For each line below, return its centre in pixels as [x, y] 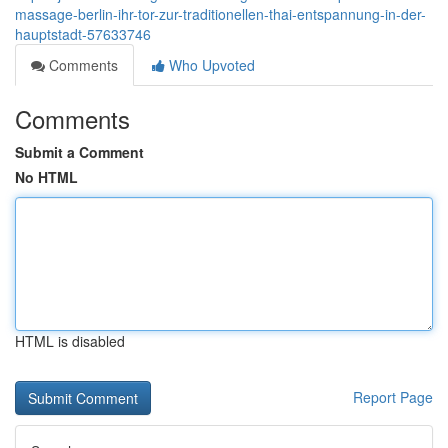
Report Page [393, 397]
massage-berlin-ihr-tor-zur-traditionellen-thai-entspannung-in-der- [220, 14]
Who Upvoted [210, 65]
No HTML [46, 177]
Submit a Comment [79, 152]
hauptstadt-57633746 [83, 34]
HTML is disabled [70, 341]
